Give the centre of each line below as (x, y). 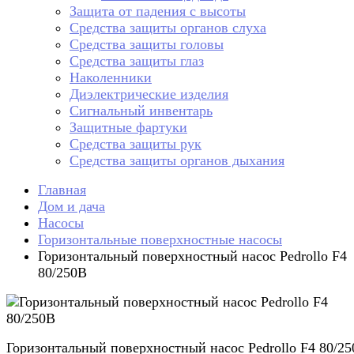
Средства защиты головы (147, 44)
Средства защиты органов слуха (168, 28)
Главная (62, 190)
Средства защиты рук (136, 144)
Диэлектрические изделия (149, 94)
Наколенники (111, 77)
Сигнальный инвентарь (141, 111)
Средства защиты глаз (137, 61)
